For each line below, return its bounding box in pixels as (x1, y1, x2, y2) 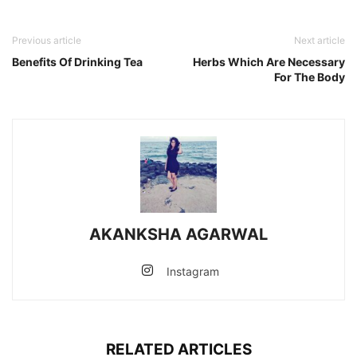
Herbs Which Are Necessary (193, 54, 345, 69)
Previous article (12, 33, 81, 46)
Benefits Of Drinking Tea (12, 54, 143, 69)
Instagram (167, 264, 219, 278)
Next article (294, 33, 345, 46)
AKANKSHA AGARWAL (89, 224, 268, 244)
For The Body (274, 69, 345, 84)
